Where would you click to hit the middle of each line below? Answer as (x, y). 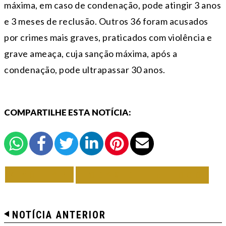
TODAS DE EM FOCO (142, 175)
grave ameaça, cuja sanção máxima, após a (91, 53)
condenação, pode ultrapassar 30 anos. (85, 69)
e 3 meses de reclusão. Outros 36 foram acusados (106, 21)
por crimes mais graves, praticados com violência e (108, 37)
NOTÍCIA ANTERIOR (59, 215)
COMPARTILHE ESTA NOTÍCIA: (68, 112)
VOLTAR (42, 174)
